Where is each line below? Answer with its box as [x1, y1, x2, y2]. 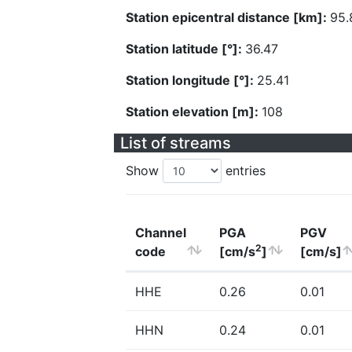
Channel [135, 225, 186, 240]
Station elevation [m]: [126, 104, 262, 119]
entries [222, 163, 266, 178]
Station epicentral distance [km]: [126, 9, 330, 25]
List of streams [120, 134, 231, 152]
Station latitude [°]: [126, 41, 245, 57]
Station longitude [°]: [126, 72, 257, 88]
